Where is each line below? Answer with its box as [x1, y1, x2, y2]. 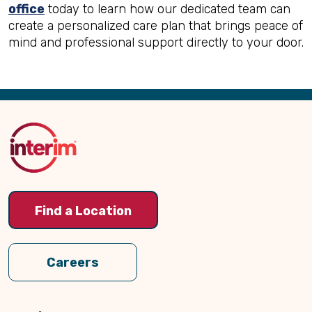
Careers [47, 255, 99, 270]
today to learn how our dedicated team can [45, 1, 290, 17]
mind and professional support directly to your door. [8, 35, 304, 50]
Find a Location [35, 203, 132, 219]
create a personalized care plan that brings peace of [8, 18, 303, 33]
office [8, 1, 45, 17]
